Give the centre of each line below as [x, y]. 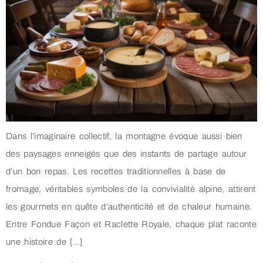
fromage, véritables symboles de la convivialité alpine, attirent [131, 189]
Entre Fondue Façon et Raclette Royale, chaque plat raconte [131, 224]
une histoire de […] [44, 242]
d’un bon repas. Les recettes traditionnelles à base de [116, 171]
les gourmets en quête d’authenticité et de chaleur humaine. [129, 206]
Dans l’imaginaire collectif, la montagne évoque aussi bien [124, 136]
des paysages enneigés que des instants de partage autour [127, 154]
